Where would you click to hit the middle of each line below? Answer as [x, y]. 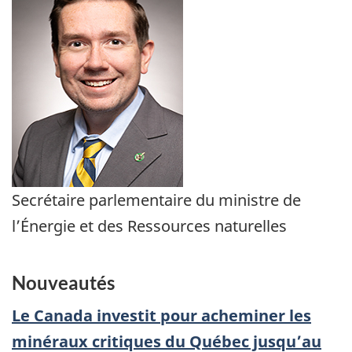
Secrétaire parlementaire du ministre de [156, 200]
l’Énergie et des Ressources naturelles [149, 225]
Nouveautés [63, 283]
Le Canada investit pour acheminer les [161, 315]
